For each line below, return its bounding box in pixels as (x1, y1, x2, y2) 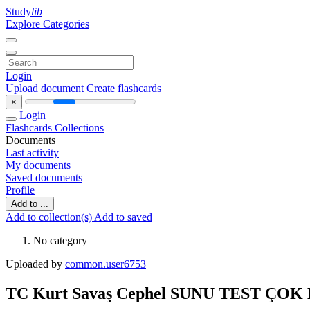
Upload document (6, 82, 86, 94)
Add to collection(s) (6, 211, 94, 223)
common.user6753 (65, 258, 146, 270)
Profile (6, 184, 35, 196)
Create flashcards (86, 82, 161, 94)
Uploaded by (6, 258, 65, 270)
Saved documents (6, 172, 82, 183)
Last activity (6, 147, 59, 158)
